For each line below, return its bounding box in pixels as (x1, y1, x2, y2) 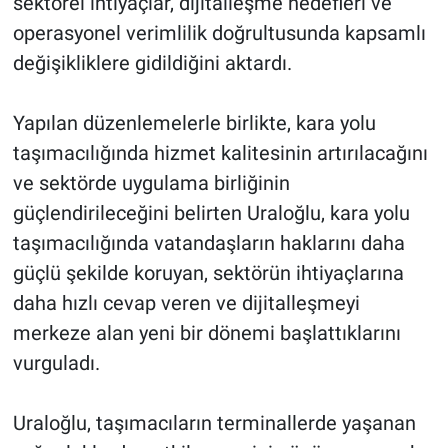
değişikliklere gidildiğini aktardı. (12, 51, 292, 76)
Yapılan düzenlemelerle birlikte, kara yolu (12, 111, 376, 136)
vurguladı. (12, 351, 100, 376)
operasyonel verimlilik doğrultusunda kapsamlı (12, 21, 426, 46)
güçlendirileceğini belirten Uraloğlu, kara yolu (12, 201, 410, 226)
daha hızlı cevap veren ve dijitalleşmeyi (12, 291, 360, 316)
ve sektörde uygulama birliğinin (12, 171, 290, 196)
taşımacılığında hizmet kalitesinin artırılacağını (12, 141, 428, 166)
